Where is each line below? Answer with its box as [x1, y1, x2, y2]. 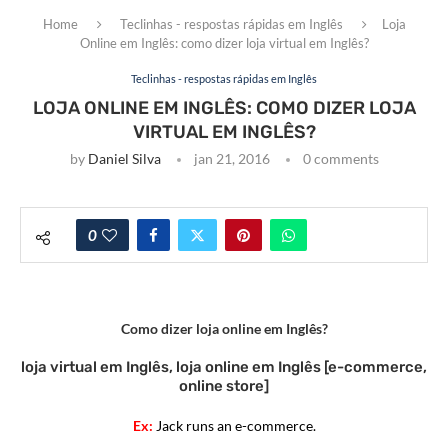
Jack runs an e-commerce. [152, 417, 316, 435]
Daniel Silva [87, 150, 161, 168]
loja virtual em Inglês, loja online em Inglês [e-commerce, [21, 358, 427, 377]
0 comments [302, 150, 379, 168]
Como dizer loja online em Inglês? [120, 320, 328, 338]
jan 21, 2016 [193, 150, 270, 168]
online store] [179, 377, 269, 396]
